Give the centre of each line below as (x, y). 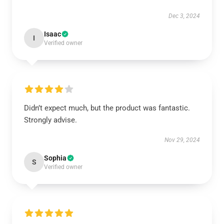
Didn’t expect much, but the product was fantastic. (107, 108)
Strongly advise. (50, 120)
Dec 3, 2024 (184, 16)
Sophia (55, 158)
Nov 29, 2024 (182, 140)
